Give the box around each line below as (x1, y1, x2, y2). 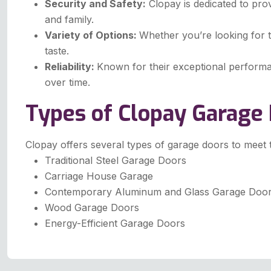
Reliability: (45, 60, 97, 73)
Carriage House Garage (45, 170, 153, 183)
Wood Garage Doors (45, 201, 139, 214)
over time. (45, 76, 90, 89)
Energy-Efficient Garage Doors (45, 217, 185, 230)
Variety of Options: (45, 29, 139, 42)
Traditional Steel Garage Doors (45, 154, 186, 167)
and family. (45, 13, 94, 26)
